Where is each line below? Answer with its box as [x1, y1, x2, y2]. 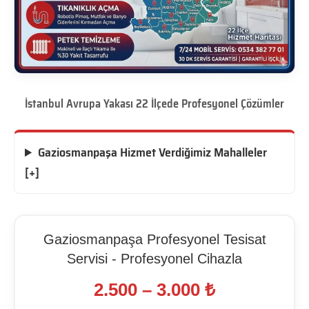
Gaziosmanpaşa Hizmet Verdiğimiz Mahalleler [38, 143, 268, 163]
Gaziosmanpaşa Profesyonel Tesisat [43, 232, 266, 248]
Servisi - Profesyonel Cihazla [67, 251, 242, 267]
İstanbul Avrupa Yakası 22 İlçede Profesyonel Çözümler [25, 94, 284, 112]
